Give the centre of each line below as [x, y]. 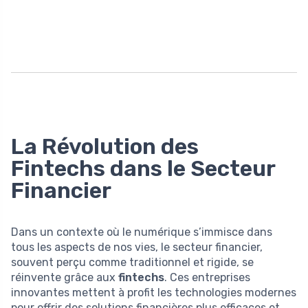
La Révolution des [105, 146]
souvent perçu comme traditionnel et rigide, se [132, 262]
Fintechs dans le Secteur [143, 168]
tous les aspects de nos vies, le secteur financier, [137, 247]
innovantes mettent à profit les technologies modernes [154, 292]
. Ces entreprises [207, 277]
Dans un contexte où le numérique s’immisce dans [142, 232]
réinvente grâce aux [65, 277]
